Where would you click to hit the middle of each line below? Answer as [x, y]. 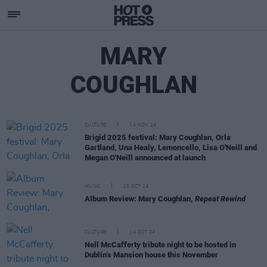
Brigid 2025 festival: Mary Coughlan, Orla [158, 137]
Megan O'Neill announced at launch [145, 157]
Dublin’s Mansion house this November [151, 255]
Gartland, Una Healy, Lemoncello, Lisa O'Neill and [171, 147]
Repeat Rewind [220, 198]
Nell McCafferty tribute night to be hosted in [160, 245]
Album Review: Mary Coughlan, [140, 198]
